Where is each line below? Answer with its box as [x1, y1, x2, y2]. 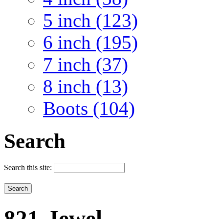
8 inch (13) [43, 76, 128, 97]
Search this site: [4, 163, 54, 172]
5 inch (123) [43, 10, 138, 31]
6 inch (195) [43, 32, 138, 53]
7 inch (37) [43, 54, 128, 75]
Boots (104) [43, 98, 135, 119]
